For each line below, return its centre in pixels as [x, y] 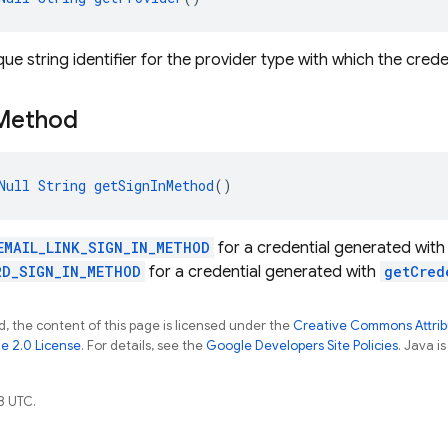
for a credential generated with [262, 272]
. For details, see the [143, 345]
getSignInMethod [154, 185]
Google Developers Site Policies [302, 345]
